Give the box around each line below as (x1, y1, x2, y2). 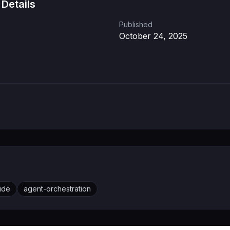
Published (119, 20, 152, 29)
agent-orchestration (24, 184, 91, 193)
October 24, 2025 (119, 31, 187, 41)
